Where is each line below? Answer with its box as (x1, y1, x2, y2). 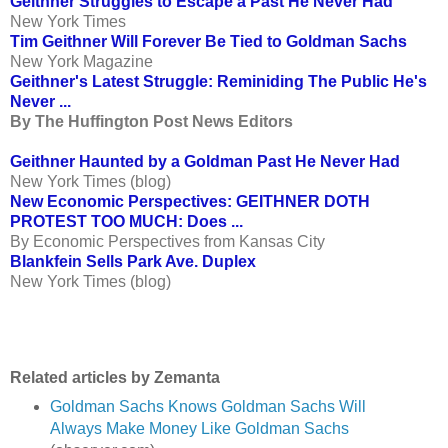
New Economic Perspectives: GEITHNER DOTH (10, 193, 370, 211)
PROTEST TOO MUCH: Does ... (10, 213, 243, 231)
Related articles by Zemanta (10, 369, 220, 387)
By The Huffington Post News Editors (10, 113, 293, 131)
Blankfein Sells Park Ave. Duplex (10, 253, 256, 271)
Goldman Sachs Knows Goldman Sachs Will (49, 398, 366, 416)
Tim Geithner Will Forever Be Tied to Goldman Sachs (10, 33, 407, 51)
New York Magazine (10, 53, 153, 71)
